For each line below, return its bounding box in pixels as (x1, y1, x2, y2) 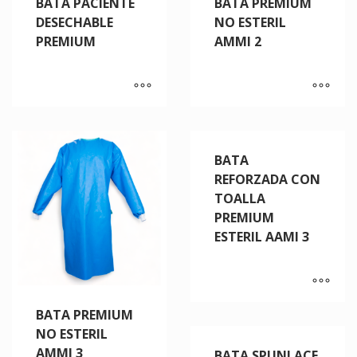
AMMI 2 (214, 32, 261, 50)
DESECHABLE (36, 13, 113, 31)
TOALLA (214, 189, 265, 207)
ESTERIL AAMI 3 (214, 227, 309, 245)
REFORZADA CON (214, 170, 320, 188)
